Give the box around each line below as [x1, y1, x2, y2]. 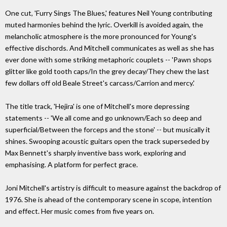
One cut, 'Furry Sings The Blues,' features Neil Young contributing [5, 9, 212, 18]
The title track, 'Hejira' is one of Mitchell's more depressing [5, 102, 190, 111]
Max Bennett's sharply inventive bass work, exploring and [5, 148, 186, 158]
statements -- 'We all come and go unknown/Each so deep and [5, 113, 202, 123]
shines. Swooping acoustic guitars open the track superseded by [5, 137, 209, 146]
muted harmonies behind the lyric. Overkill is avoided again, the [5, 20, 203, 29]
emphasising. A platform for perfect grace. [5, 160, 138, 169]
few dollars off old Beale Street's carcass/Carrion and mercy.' [5, 79, 195, 88]
